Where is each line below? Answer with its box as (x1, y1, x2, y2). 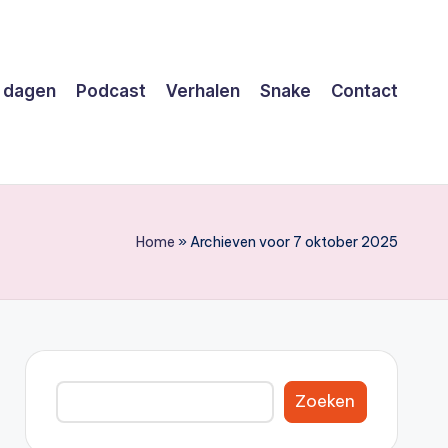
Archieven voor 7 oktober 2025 (190, 232, 398, 251)
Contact (331, 81, 398, 102)
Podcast (76, 81, 146, 102)
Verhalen (166, 81, 240, 102)
